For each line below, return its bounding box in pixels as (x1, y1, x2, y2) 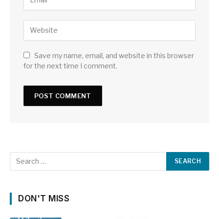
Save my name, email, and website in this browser (34, 51, 194, 60)
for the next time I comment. (23, 61, 117, 70)
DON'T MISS (18, 193, 70, 203)
